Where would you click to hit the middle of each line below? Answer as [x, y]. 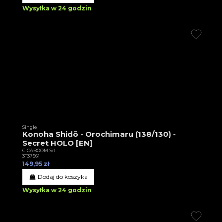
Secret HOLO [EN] [57, 143]
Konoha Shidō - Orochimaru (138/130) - [99, 134]
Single [30, 127]
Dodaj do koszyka [63, 177]
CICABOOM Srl [39, 151]
